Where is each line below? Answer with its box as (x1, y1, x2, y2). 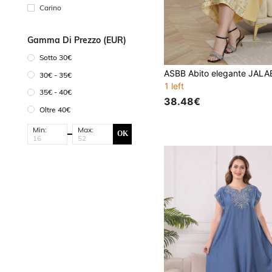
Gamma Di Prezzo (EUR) (27, 34, 126, 46)
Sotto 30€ (39, 53, 72, 63)
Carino (39, 2, 61, 12)
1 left (165, 81, 185, 92)
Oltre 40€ (39, 104, 70, 114)
